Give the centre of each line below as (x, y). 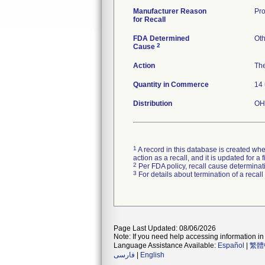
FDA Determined (161, 38)
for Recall (149, 20)
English (152, 255)
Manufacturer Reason (170, 11)
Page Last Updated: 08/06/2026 (165, 228)
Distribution (153, 104)
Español (231, 245)
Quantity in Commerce (171, 85)
